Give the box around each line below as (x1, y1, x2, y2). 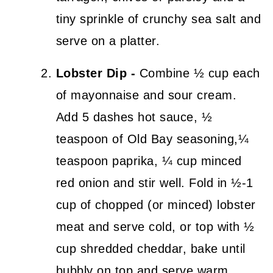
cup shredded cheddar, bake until (55, 241, 246, 255)
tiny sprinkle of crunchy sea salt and (55, 12, 261, 26)
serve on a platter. (55, 34, 160, 48)
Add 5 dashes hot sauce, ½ (55, 110, 213, 124)
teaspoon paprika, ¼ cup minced (55, 154, 242, 168)
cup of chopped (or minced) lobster (55, 197, 256, 211)
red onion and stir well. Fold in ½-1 (55, 175, 253, 190)
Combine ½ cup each (135, 66, 260, 80)
